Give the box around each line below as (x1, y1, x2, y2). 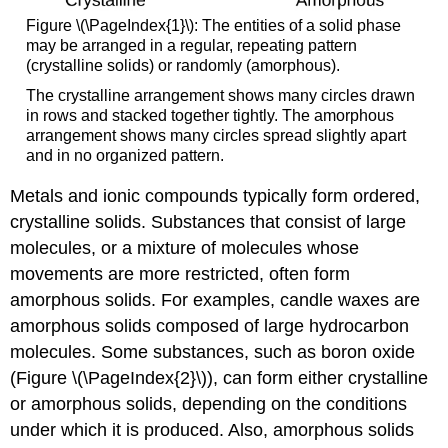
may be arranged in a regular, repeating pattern (25, 37, 357, 55)
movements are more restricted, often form (10, 264, 351, 285)
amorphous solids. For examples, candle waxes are (10, 290, 421, 311)
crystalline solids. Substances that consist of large (10, 212, 407, 233)
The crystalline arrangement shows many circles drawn (25, 86, 415, 104)
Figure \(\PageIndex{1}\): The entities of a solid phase (25, 17, 401, 35)
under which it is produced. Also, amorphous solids (10, 420, 415, 441)
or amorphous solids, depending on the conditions (10, 394, 408, 415)
